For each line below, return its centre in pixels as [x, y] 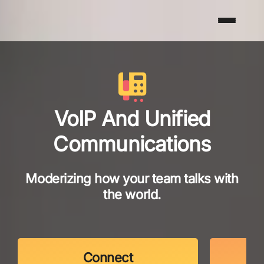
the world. [132, 195]
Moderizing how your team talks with [132, 179]
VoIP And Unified [132, 118]
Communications [132, 143]
